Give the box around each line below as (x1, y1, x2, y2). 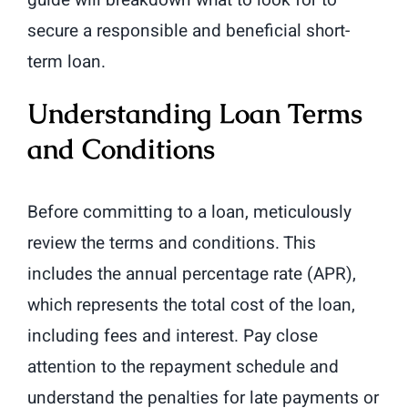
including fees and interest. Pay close (27, 323, 318, 350)
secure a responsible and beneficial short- (27, 18, 350, 45)
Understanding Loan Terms (27, 96, 362, 132)
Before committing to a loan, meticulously (27, 199, 352, 226)
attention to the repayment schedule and (27, 354, 339, 381)
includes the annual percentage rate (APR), (27, 261, 356, 288)
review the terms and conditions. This (27, 230, 316, 257)
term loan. (27, 49, 106, 76)
